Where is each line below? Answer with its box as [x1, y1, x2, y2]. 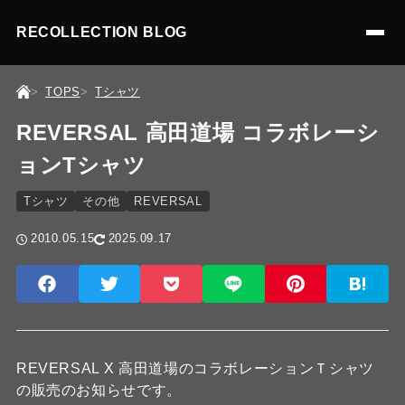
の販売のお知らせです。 [15, 382, 182, 398]
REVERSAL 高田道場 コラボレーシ [15, 120, 380, 145]
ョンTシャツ [15, 153, 146, 177]
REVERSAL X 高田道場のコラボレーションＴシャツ [15, 361, 374, 376]
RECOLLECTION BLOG [15, 24, 187, 40]
